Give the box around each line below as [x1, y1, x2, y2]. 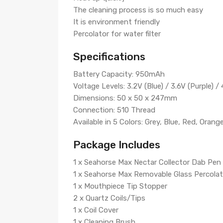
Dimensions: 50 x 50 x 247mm [73, 94, 177, 103]
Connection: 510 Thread [73, 106, 155, 114]
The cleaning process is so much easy [73, 5, 203, 14]
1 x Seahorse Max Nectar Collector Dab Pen [73, 158, 221, 167]
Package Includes [73, 138, 160, 151]
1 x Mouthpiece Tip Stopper [73, 182, 167, 191]
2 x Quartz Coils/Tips [73, 194, 145, 203]
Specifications [73, 50, 145, 63]
